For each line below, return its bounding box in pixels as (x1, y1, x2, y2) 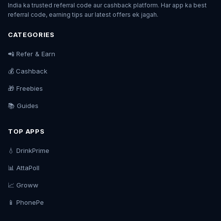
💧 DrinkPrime (8, 146, 49, 154)
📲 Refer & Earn (8, 49, 55, 58)
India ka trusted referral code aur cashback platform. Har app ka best (8, 1, 207, 9)
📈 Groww (8, 181, 38, 189)
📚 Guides (8, 101, 38, 110)
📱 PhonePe (8, 198, 44, 206)
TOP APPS (8, 127, 45, 135)
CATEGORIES (8, 30, 55, 38)
